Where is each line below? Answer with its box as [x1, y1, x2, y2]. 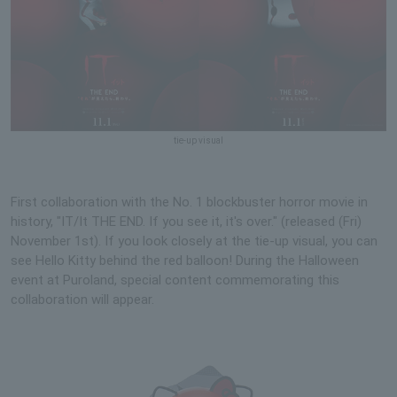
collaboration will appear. [11, 292, 154, 308]
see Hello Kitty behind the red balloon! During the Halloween [11, 253, 359, 269]
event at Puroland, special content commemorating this [11, 272, 339, 289]
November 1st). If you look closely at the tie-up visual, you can [11, 233, 378, 250]
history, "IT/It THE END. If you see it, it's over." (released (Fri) [11, 214, 362, 230]
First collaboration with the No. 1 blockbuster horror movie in [11, 194, 368, 211]
